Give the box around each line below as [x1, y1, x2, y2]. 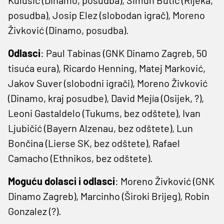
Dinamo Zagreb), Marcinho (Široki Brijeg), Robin [8, 189, 209, 202]
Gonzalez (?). [8, 204, 61, 217]
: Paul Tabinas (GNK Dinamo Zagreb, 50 [40, 46, 207, 59]
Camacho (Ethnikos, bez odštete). [8, 151, 153, 164]
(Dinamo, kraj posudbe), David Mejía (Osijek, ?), [8, 91, 204, 104]
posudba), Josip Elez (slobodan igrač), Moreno [8, 8, 205, 21]
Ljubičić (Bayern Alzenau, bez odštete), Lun [8, 121, 193, 134]
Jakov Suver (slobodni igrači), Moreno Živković [8, 76, 207, 89]
